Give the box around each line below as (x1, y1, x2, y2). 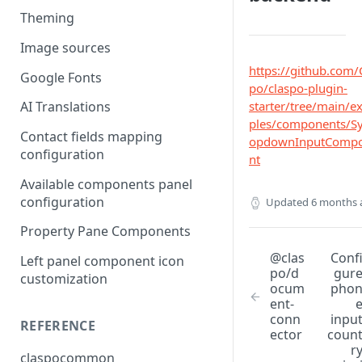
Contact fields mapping (20, 128, 162, 146)
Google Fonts (20, 68, 102, 86)
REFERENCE (20, 317, 95, 335)
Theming (20, 9, 74, 27)
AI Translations (20, 98, 111, 116)
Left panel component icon (20, 252, 184, 271)
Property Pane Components (20, 222, 191, 241)
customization (20, 270, 107, 288)
